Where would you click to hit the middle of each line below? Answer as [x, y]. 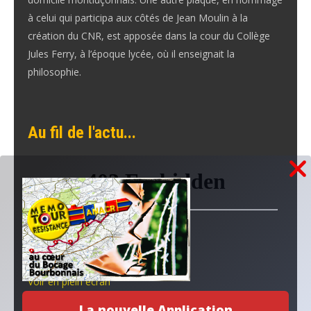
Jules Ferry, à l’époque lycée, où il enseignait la [131, 53]
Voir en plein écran [69, 281]
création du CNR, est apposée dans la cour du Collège [149, 35]
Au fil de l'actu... [82, 132]
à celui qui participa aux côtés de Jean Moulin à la [138, 17]
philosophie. [54, 72]
